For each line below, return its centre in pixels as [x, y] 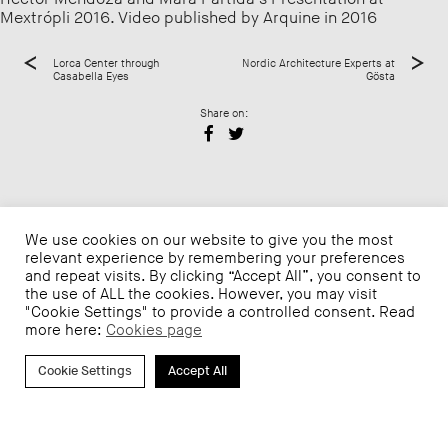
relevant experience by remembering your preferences [215, 258]
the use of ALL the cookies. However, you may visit [201, 294]
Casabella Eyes [90, 76]
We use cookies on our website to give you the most [209, 240]
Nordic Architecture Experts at [319, 63]
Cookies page [154, 330]
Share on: [224, 113]
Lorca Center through [105, 63]
